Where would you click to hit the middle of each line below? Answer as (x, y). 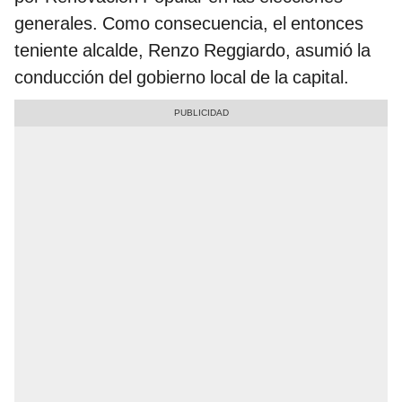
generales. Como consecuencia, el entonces (189, 24)
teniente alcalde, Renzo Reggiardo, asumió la (192, 51)
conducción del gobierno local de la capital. (182, 78)
